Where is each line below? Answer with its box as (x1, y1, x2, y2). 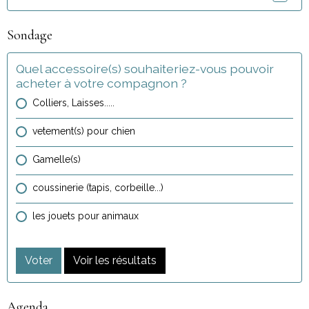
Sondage (7, 26, 52, 43)
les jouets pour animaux (32, 210, 139, 221)
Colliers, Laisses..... (32, 97, 114, 108)
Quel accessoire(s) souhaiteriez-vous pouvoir (16, 61, 274, 76)
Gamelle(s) (32, 153, 81, 165)
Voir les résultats (73, 253, 157, 267)
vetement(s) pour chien (32, 125, 135, 137)
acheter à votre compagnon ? (16, 75, 187, 90)
